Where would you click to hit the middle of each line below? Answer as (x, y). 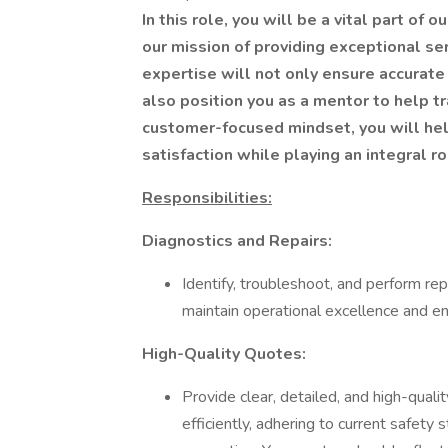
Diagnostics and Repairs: (237, 241)
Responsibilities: (207, 198)
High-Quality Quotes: (224, 354)
